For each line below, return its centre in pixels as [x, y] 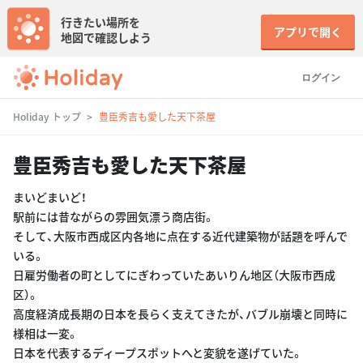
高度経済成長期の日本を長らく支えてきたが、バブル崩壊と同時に [180, 314]
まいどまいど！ [50, 197]
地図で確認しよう [106, 37]
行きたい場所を [100, 22]
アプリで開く [308, 32]
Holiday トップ [47, 116]
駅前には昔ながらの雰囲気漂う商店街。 [114, 216]
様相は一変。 [46, 333]
